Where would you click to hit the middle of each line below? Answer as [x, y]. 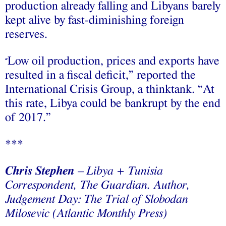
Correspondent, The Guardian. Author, [97, 185]
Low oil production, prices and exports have [114, 61]
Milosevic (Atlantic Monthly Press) [86, 214]
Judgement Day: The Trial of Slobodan [97, 200]
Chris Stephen [40, 171]
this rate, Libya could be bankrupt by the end [113, 104]
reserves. [26, 35]
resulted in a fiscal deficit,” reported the [100, 75]
